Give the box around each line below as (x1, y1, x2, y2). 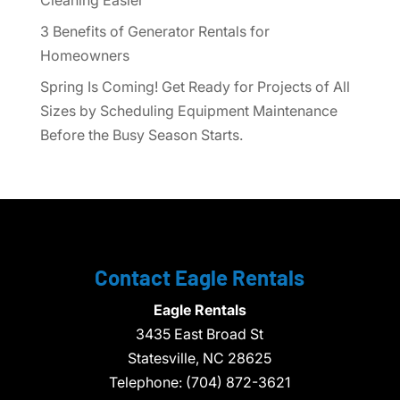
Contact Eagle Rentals (95, 263, 305, 290)
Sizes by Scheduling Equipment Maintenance (39, 101, 337, 120)
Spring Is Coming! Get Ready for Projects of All (39, 77, 350, 96)
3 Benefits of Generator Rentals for (39, 21, 270, 40)
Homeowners (39, 46, 129, 64)
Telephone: (109, 372, 187, 391)
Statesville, (128, 348, 200, 367)
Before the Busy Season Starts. (39, 125, 243, 144)
